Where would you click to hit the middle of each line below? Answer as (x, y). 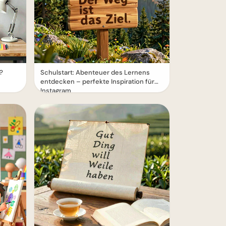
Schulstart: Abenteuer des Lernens (95, 72)
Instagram (56, 91)
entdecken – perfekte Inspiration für (97, 81)
